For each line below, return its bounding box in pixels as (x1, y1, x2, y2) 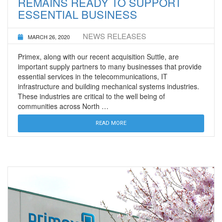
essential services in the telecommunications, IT (18, 71, 167, 81)
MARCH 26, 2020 (28, 32, 70, 41)
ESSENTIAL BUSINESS (18, 6, 137, 22)
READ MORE (96, 119, 126, 126)
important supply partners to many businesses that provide (18, 61, 202, 71)
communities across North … (18, 101, 109, 111)
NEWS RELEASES (83, 30, 146, 41)
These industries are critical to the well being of (18, 91, 165, 101)
